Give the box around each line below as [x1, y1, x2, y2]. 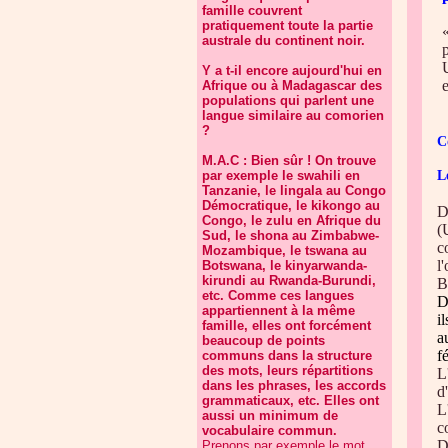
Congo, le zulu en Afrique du [202, 213, 381, 228]
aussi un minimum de [202, 408, 338, 423]
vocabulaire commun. [202, 423, 337, 438]
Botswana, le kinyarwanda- [202, 258, 367, 273]
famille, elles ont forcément [202, 318, 371, 333]
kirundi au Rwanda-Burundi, [202, 273, 376, 288]
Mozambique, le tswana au [202, 243, 367, 258]
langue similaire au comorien [202, 108, 384, 123]
